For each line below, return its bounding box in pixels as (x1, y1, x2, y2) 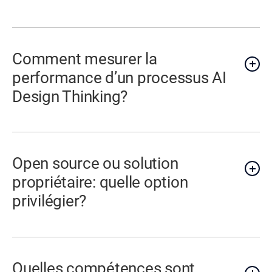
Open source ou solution (12, 154, 178, 173)
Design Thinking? (12, 87, 128, 106)
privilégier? (12, 192, 87, 211)
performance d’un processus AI (12, 68, 226, 87)
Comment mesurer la (12, 49, 157, 68)
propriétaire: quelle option (12, 173, 188, 192)
